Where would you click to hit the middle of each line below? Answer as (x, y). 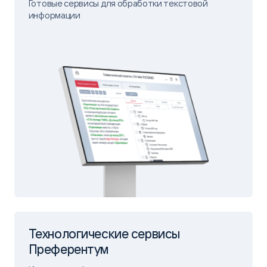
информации (54, 15)
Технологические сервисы (104, 234)
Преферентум (69, 249)
